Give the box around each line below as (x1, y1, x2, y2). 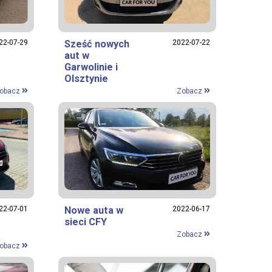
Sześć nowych (64, 38, 129, 50)
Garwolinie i (64, 61, 118, 73)
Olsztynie (64, 72, 108, 84)
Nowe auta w (64, 204, 123, 216)
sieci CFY (64, 216, 107, 228)
